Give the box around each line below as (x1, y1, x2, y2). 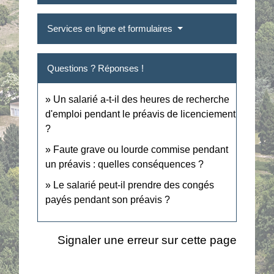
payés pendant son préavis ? (45, 194, 171, 206)
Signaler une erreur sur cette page (57, 232, 237, 246)
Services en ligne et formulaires (47, 23, 176, 34)
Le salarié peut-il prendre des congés (53, 180, 215, 191)
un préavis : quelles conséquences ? (45, 159, 204, 170)
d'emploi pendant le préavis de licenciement (45, 109, 236, 120)
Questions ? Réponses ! (47, 63, 144, 74)
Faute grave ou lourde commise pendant (53, 144, 229, 155)
